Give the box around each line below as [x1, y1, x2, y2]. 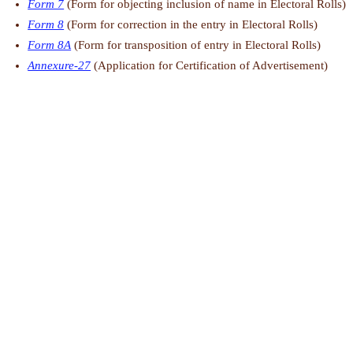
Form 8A [28, 39, 72, 52]
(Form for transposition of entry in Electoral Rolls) [71, 39, 321, 52]
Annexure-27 [28, 59, 91, 72]
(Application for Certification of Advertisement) [91, 59, 329, 72]
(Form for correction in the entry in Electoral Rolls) [64, 18, 318, 32]
